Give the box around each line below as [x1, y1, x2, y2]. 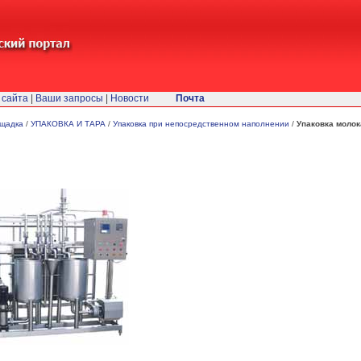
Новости [110, 93, 149, 104]
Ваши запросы [35, 93, 103, 104]
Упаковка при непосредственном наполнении [113, 119, 289, 128]
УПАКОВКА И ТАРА [31, 119, 106, 128]
